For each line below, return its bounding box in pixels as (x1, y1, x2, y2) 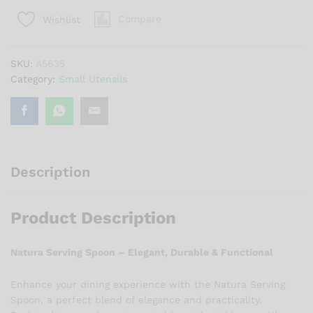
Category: (10, 73, 59, 85)
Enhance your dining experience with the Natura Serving (10, 279, 285, 291)
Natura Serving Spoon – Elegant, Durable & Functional (10, 247, 273, 259)
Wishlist (43, 13, 80, 25)
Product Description (10, 208, 176, 228)
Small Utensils (59, 73, 127, 85)
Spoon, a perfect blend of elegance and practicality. (10, 294, 262, 306)
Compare (118, 13, 161, 25)
